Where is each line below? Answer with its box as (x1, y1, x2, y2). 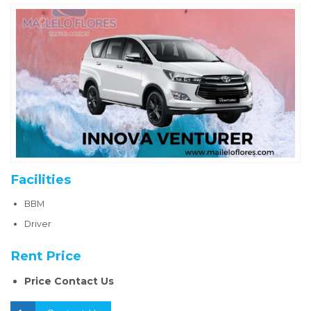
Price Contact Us (24, 275, 114, 288)
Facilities (10, 171, 71, 188)
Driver (24, 219, 51, 230)
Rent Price (10, 248, 81, 264)
